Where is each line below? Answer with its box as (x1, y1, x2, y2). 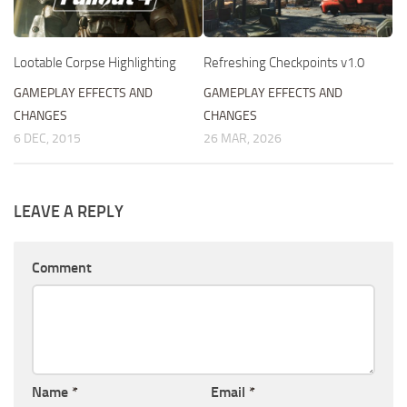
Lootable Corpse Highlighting (14, 54, 176, 71)
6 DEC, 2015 (14, 130, 81, 146)
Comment (32, 258, 92, 276)
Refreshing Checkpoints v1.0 (203, 54, 364, 71)
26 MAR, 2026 (203, 130, 282, 146)
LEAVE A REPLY (14, 201, 124, 222)
